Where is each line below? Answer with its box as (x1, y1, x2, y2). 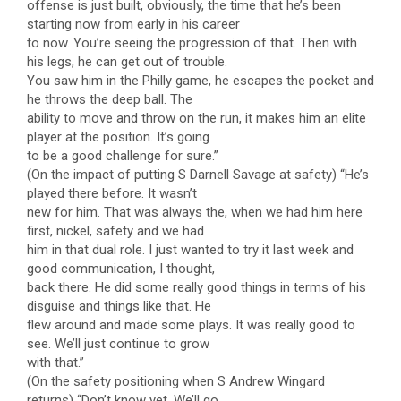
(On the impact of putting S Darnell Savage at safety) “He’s (27, 166, 369, 183)
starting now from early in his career (27, 15, 240, 32)
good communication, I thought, (27, 260, 215, 277)
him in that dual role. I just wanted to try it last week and (27, 241, 354, 258)
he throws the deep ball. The (27, 90, 192, 107)
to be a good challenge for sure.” (27, 147, 218, 164)
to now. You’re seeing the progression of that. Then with (27, 34, 357, 51)
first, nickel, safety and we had (27, 222, 204, 239)
